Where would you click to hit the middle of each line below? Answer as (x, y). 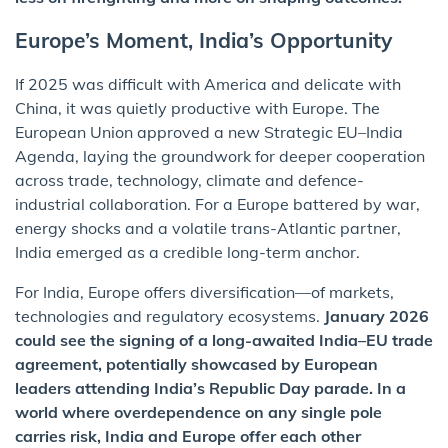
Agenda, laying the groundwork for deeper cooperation (220, 156)
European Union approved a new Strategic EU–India (209, 132)
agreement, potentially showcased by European (196, 364)
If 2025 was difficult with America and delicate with (208, 84)
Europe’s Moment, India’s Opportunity (203, 40)
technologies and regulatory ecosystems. (169, 316)
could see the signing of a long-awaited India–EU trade (224, 340)
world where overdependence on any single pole (198, 412)
